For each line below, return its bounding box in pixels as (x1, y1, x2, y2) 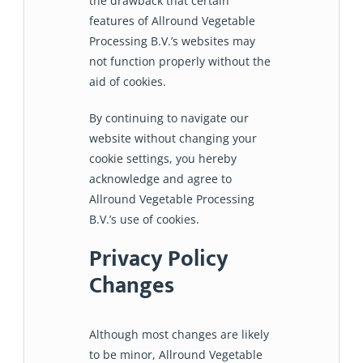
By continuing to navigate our (89, 109, 249, 126)
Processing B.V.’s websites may (89, 32, 255, 49)
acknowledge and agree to (89, 170, 232, 186)
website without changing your (89, 130, 257, 146)
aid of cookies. (89, 73, 166, 89)
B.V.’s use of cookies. (89, 211, 199, 227)
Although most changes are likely (89, 326, 269, 342)
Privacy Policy (89, 239, 228, 278)
